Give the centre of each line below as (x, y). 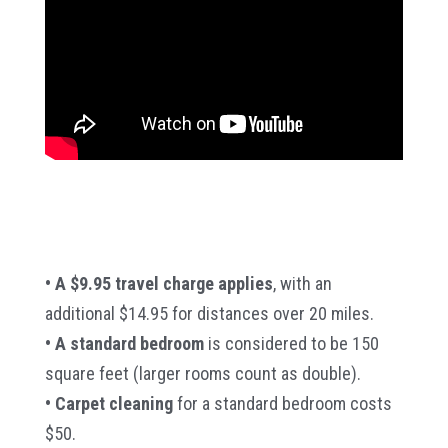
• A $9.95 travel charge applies (158, 283)
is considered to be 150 (291, 343)
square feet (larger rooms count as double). (202, 373)
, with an (302, 283)
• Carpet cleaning (108, 403)
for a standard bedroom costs (282, 403)
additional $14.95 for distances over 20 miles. (209, 313)
